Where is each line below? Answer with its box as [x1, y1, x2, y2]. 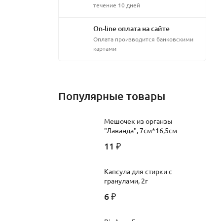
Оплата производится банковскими [93, 35, 193, 43]
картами [93, 44, 116, 52]
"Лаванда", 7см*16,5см [104, 125, 177, 135]
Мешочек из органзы [104, 116, 173, 125]
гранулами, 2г [104, 176, 148, 185]
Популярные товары [58, 89, 165, 103]
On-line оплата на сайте [93, 23, 170, 33]
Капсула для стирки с [104, 166, 172, 176]
